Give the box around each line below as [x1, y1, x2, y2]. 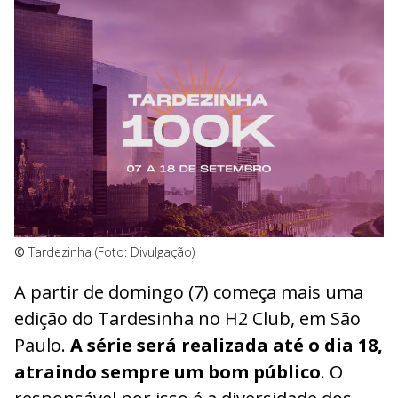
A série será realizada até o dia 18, [70, 332, 383, 357]
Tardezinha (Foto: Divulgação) [28, 243, 195, 261]
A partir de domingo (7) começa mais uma [14, 279, 363, 304]
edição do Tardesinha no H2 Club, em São [14, 306, 361, 330]
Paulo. [14, 332, 70, 357]
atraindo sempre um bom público [14, 359, 321, 384]
